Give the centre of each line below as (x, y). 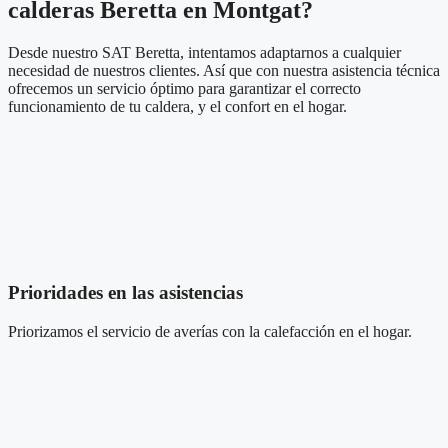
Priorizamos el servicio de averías (115, 332)
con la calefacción (280, 332)
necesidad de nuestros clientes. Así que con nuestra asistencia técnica (224, 70)
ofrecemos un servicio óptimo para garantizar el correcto (184, 88)
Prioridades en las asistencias (125, 293)
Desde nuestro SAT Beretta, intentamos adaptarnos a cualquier (204, 52)
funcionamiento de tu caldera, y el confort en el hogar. (179, 106)
